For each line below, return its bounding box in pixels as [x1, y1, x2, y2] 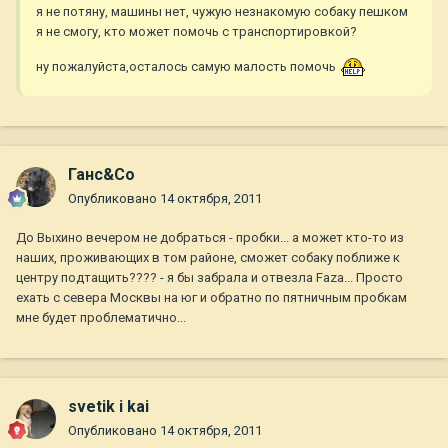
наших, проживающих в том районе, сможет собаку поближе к [16, 250, 400, 266]
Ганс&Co [68, 165, 135, 185]
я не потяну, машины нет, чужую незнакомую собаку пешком [36, 4, 408, 20]
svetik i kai [68, 397, 149, 417]
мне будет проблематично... [16, 310, 186, 326]
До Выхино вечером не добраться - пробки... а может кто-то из [16, 230, 404, 246]
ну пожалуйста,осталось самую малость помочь [36, 59, 336, 75]
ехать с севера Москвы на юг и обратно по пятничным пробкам [16, 290, 407, 306]
